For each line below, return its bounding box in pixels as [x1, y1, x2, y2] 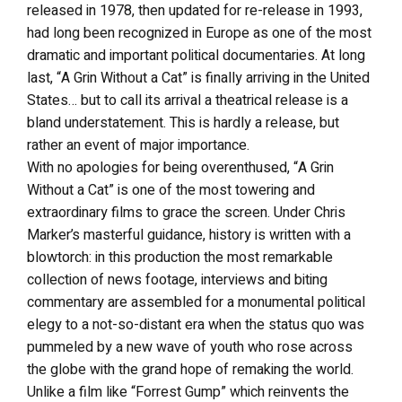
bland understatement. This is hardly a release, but [27, 111, 339, 134]
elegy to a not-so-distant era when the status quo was [27, 313, 364, 336]
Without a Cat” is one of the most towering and [27, 179, 315, 201]
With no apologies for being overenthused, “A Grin [27, 156, 334, 179]
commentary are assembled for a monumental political [27, 291, 365, 313]
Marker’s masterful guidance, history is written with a [27, 223, 351, 246]
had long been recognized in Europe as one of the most [27, 22, 371, 44]
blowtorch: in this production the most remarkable [27, 246, 333, 268]
